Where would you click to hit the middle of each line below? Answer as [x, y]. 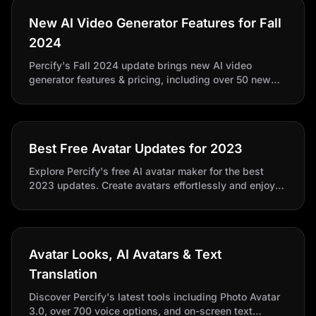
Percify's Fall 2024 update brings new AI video [140, 65]
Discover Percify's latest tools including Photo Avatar [154, 297]
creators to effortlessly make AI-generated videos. [147, 108]
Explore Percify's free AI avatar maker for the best [146, 171]
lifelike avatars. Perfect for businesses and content [149, 93]
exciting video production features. [111, 199]
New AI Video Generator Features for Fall [155, 23]
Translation [63, 274]
